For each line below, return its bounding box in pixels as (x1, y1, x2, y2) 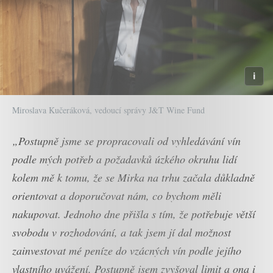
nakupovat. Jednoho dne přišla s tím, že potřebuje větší (12, 206, 255, 221)
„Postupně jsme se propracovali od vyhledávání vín (12, 133, 241, 148)
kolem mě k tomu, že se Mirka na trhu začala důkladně (12, 169, 255, 185)
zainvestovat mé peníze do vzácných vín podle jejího (12, 243, 241, 258)
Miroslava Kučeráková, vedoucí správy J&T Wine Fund (12, 104, 205, 116)
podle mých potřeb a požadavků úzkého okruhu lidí (12, 151, 237, 166)
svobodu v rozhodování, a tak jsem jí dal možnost (12, 224, 231, 239)
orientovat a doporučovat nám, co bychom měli (12, 188, 221, 203)
